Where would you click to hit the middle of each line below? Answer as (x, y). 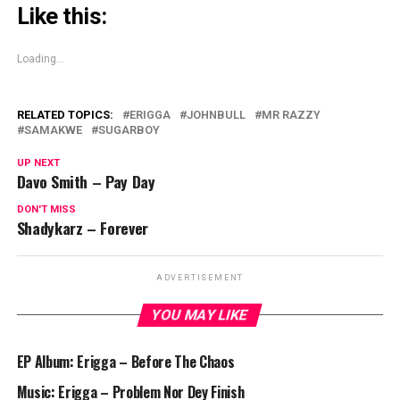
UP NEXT (38, 163)
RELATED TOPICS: (65, 115)
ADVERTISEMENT (200, 278)
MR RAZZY (291, 115)
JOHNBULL (216, 115)
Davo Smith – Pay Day (86, 182)
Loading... (40, 59)
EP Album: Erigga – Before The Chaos (125, 362)
